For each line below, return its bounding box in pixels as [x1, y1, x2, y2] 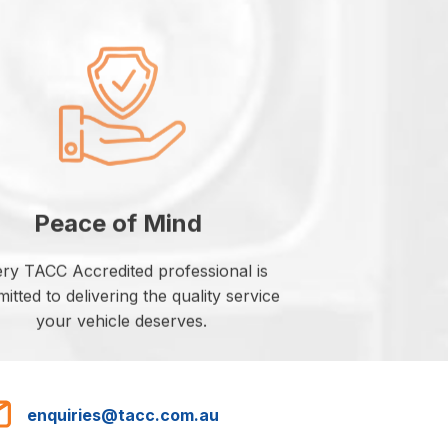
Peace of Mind [34, 209, 208, 239]
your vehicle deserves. [35, 311, 207, 332]
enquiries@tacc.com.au [27, 405, 219, 426]
